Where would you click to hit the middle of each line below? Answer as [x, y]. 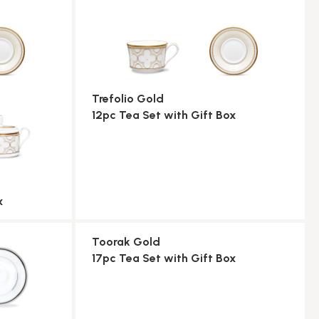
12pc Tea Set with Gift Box [164, 115]
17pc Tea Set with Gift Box [164, 258]
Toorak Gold [126, 242]
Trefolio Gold [127, 99]
